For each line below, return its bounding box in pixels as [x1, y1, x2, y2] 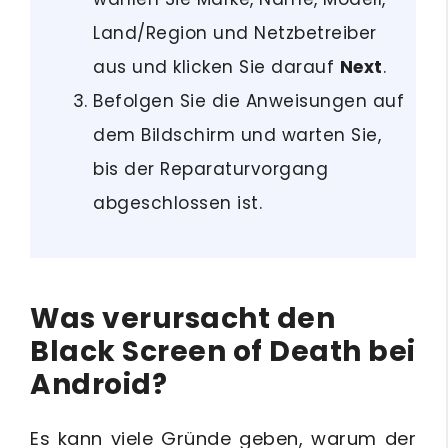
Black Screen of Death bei [30, 331, 416, 371]
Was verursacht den [30, 298, 335, 338]
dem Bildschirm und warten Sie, [93, 123, 381, 147]
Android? [30, 364, 167, 404]
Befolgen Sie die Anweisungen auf [93, 89, 404, 113]
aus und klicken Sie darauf [93, 55, 340, 79]
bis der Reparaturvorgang [93, 157, 328, 181]
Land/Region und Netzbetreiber [93, 21, 377, 45]
